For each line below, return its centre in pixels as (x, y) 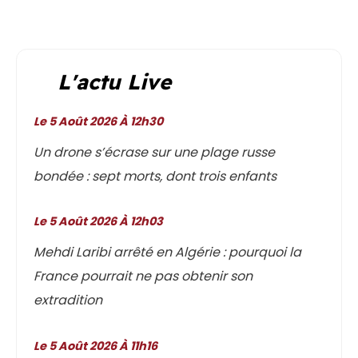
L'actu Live (115, 82)
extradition (68, 300)
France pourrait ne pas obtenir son (143, 276)
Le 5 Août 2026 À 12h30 (101, 122)
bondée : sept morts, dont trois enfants (155, 177)
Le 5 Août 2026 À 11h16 (99, 346)
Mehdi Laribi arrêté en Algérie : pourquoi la (168, 253)
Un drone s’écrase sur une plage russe (155, 153)
